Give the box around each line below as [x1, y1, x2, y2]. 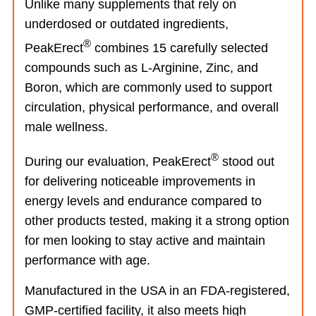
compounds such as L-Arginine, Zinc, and [25, 61, 258, 75]
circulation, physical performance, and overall [25, 100, 279, 114]
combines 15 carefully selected [91, 41, 268, 55]
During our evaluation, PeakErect [25, 154, 211, 169]
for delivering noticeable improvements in [25, 174, 255, 188]
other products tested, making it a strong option [25, 214, 289, 228]
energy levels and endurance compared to [25, 194, 262, 208]
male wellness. [25, 120, 108, 134]
